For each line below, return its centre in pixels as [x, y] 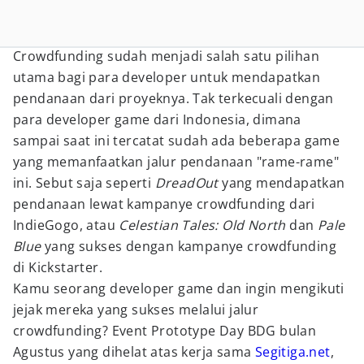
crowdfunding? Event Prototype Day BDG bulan [165, 331]
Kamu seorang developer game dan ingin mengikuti [179, 288]
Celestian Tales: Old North [202, 225]
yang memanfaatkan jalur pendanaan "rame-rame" [176, 162]
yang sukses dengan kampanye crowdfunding [189, 246]
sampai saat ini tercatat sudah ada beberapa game [177, 141]
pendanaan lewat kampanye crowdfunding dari [164, 204]
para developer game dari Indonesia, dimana [157, 119]
